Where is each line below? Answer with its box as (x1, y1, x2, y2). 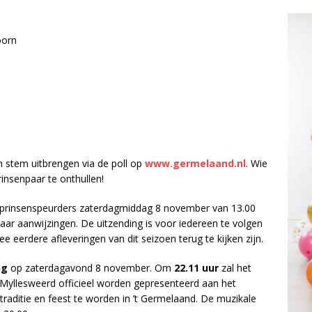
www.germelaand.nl (145, 156, 246, 170)
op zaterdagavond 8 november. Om (8, 260, 174, 274)
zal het (219, 260, 251, 274)
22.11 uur (174, 260, 219, 274)
